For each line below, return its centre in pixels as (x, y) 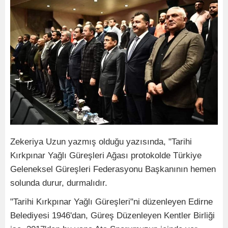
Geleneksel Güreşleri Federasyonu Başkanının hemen (113, 169)
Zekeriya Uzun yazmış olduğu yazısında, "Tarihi (101, 142)
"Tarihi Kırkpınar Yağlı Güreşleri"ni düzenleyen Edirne (111, 202)
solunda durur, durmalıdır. (59, 183)
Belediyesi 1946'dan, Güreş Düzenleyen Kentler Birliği (112, 216)
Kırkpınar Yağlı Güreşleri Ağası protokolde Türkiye (106, 155)
